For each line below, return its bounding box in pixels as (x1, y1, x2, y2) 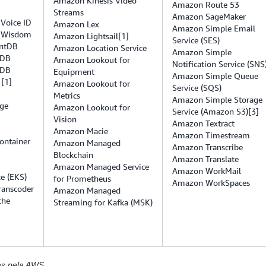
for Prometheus (53, 173, 111, 183)
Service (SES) (172, 35, 220, 45)
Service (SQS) (172, 83, 221, 93)
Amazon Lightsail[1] (53, 31, 129, 41)
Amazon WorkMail (172, 166, 241, 176)
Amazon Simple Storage (172, 94, 262, 104)
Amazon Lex (53, 19, 99, 29)
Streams (53, 7, 84, 17)
